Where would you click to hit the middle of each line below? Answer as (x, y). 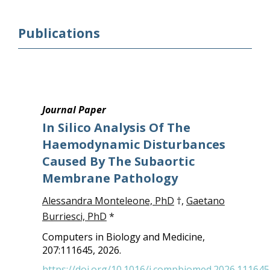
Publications (59, 33)
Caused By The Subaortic (118, 161)
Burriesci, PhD (74, 216)
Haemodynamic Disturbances (133, 144)
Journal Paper (74, 110)
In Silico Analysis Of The (116, 127)
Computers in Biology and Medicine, (123, 237)
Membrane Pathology (110, 178)
